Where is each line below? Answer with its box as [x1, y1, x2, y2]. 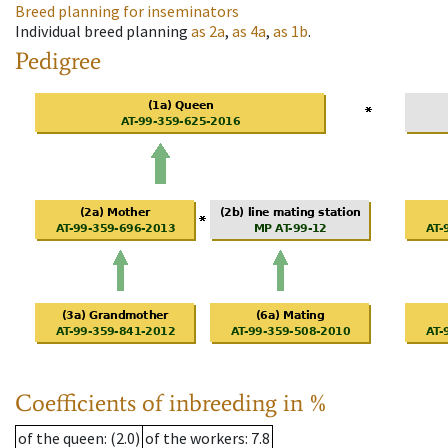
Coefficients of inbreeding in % [15, 388, 328, 418]
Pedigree [15, 46, 101, 76]
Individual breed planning [15, 21, 188, 42]
